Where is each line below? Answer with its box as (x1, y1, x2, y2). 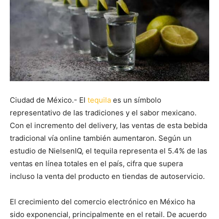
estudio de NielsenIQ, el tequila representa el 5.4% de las (10, 146, 207, 155)
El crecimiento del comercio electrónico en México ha (10, 197, 195, 206)
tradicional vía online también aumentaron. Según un (10, 133, 192, 143)
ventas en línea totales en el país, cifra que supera (10, 158, 183, 168)
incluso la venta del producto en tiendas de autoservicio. (10, 171, 205, 181)
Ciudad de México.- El (10, 95, 88, 105)
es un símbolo (111, 95, 161, 105)
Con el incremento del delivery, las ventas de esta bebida (10, 120, 207, 130)
